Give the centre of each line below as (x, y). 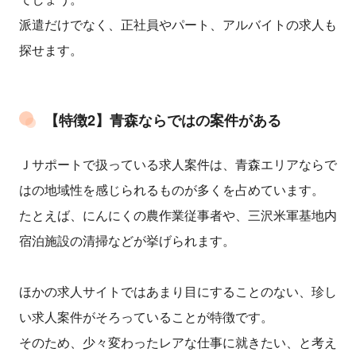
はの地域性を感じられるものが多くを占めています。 (172, 190)
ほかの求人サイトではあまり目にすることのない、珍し (178, 292)
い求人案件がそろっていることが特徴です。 (146, 317)
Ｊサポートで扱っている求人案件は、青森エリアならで (178, 164)
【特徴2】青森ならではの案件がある (163, 120)
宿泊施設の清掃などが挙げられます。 (127, 241)
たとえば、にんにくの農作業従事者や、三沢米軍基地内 (178, 215)
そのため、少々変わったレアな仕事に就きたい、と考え (178, 342)
